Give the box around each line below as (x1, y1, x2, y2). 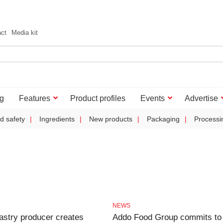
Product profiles (70, 94, 125, 103)
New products (89, 115, 132, 123)
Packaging (147, 115, 180, 123)
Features (19, 94, 50, 103)
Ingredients (39, 115, 75, 123)
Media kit (11, 29, 38, 36)
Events (140, 94, 165, 103)
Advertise (185, 94, 218, 103)
